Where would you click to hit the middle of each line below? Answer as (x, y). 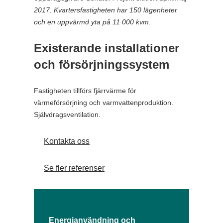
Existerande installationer (107, 48)
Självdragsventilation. (67, 115)
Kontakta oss (67, 141)
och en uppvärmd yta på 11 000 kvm (91, 22)
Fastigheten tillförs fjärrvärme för (85, 91)
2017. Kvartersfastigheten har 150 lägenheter (106, 10)
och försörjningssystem (102, 65)
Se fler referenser (74, 168)
